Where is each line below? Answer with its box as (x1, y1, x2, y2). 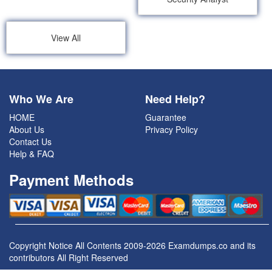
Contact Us (9, 135, 52, 148)
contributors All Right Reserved (9, 251, 128, 264)
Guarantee (145, 111, 186, 124)
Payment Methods (9, 169, 134, 191)
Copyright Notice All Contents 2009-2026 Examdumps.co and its (9, 239, 256, 252)
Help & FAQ (9, 148, 54, 160)
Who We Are (9, 91, 73, 107)
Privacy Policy (145, 123, 198, 136)
